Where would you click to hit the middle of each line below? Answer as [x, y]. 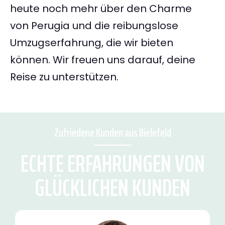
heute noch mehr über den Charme [101, 9]
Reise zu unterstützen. [64, 77]
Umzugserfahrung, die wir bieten [92, 43]
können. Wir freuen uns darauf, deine [103, 60]
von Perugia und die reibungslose [94, 26]
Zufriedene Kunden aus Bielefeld [113, 133]
